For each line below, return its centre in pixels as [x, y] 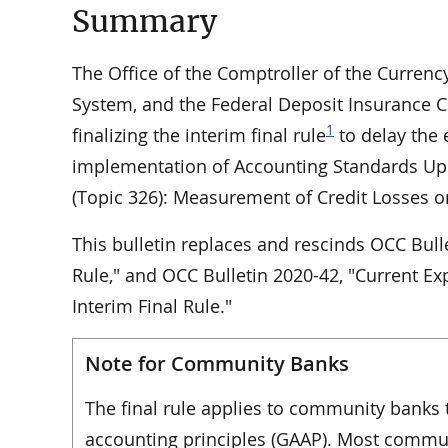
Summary [144, 22]
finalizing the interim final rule [199, 134]
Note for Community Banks [217, 363]
